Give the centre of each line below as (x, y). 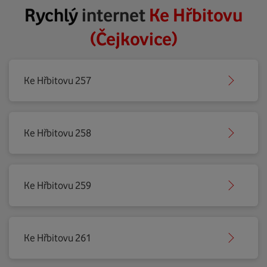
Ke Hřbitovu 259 (58, 185)
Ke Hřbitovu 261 (58, 238)
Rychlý (53, 15)
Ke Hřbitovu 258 (58, 133)
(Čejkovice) (133, 39)
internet (115, 15)
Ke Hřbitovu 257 (58, 80)
